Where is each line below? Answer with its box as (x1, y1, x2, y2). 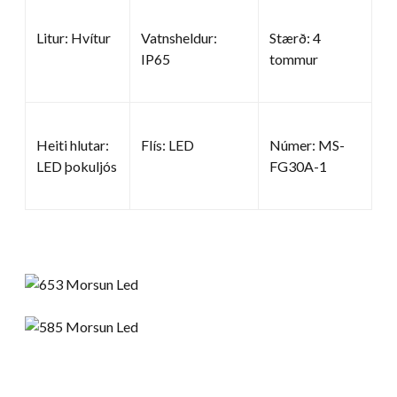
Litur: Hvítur (36, 28, 111, 46)
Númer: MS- (269, 136, 345, 153)
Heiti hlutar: (36, 136, 109, 153)
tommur (269, 50, 318, 67)
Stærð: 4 (269, 28, 321, 46)
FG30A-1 (269, 157, 327, 175)
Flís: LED (141, 136, 194, 153)
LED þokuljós (36, 157, 117, 175)
